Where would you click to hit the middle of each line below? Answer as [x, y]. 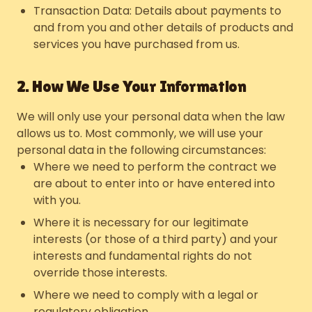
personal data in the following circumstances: [141, 150]
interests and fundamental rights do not [143, 256]
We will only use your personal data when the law [151, 117]
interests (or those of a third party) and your [156, 239]
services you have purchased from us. [136, 44]
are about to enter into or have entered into [154, 184]
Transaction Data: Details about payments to [157, 11]
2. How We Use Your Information [131, 86]
